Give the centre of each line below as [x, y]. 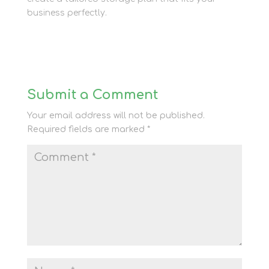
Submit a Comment [92, 95]
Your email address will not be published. [116, 116]
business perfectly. [67, 13]
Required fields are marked [87, 129]
